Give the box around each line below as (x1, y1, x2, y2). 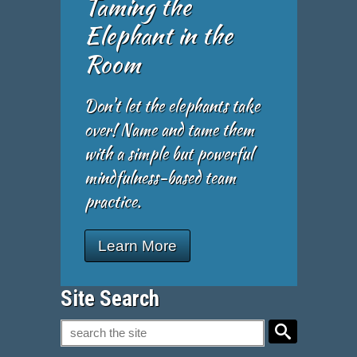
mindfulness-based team (84, 165, 237, 189)
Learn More (98, 237, 178, 254)
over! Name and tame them (84, 117, 255, 141)
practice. (84, 189, 142, 213)
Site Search (61, 285, 160, 312)
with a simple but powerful (84, 141, 254, 165)
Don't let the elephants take (84, 93, 261, 117)
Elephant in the (84, 17, 233, 53)
